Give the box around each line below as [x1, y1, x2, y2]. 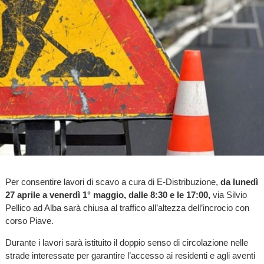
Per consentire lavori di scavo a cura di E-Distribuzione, [5, 177, 220, 187]
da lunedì [220, 177, 258, 187]
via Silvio [212, 190, 247, 200]
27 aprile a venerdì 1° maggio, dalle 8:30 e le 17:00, [5, 190, 213, 200]
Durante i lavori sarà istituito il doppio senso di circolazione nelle [5, 237, 248, 248]
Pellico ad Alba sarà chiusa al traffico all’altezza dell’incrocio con [5, 203, 249, 213]
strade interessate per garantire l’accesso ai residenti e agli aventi [5, 250, 255, 261]
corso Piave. [5, 216, 54, 226]
